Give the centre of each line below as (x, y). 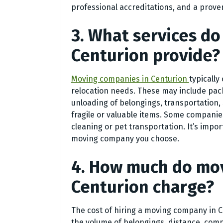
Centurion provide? (146, 55)
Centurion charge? (143, 187)
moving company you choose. (125, 138)
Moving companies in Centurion (130, 79)
